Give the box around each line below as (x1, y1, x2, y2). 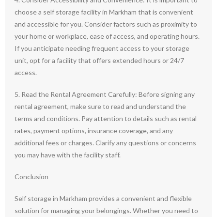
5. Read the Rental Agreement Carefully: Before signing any (15, 90, 195, 98)
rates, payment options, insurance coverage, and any (15, 126, 173, 135)
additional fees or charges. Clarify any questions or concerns (15, 139, 196, 147)
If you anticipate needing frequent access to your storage (15, 44, 189, 52)
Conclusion (15, 172, 48, 181)
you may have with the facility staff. (15, 151, 121, 159)
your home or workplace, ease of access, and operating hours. (15, 32, 200, 40)
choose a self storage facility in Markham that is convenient (15, 8, 193, 16)
